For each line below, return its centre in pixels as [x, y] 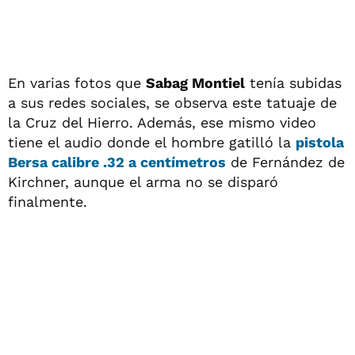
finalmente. [48, 201]
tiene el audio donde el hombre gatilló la [152, 142]
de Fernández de [285, 162]
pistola [320, 142]
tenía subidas [293, 82]
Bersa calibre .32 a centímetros [117, 162]
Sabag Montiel [195, 82]
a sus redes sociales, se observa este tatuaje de [172, 102]
